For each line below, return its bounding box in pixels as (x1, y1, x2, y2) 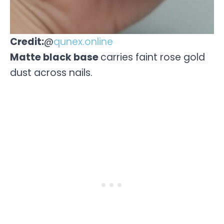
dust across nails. (10, 66, 92, 80)
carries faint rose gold (100, 50, 205, 64)
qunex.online (53, 35, 113, 49)
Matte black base (10, 50, 100, 64)
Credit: (10, 35, 44, 49)
